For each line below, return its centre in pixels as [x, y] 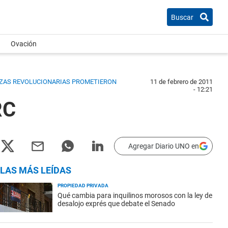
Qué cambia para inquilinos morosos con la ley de [135, 195]
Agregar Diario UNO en [164, 146]
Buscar [182, 17]
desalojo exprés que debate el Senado [116, 204]
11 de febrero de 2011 [181, 82]
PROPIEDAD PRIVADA [83, 186]
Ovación [24, 44]
